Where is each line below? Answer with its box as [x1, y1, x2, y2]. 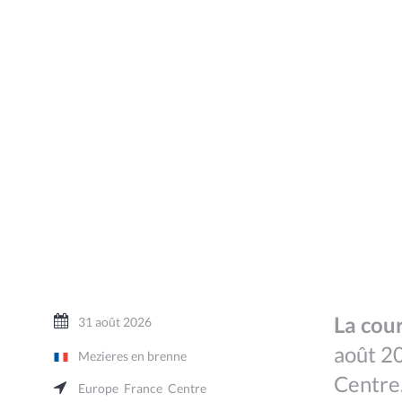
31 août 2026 [78, 314, 152, 329]
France [124, 380, 162, 396]
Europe [78, 380, 118, 396]
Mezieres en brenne [78, 348, 187, 363]
